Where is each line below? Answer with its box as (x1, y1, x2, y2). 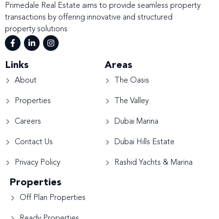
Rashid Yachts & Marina (114, 159, 193, 167)
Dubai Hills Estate (114, 138, 175, 147)
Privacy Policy (15, 159, 60, 167)
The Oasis (114, 77, 149, 85)
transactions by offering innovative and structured (5, 14, 173, 22)
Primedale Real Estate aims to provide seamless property (5, 2, 200, 10)
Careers (15, 118, 41, 126)
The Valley (114, 97, 149, 106)
